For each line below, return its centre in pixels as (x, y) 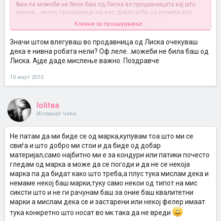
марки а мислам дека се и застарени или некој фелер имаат (108, 202)
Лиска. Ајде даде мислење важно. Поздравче (85, 61)
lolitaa (48, 105)
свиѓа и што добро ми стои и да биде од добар (85, 146)
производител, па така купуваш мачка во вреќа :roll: (89, 28)
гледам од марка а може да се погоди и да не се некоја (100, 164)
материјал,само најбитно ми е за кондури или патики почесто (110, 155)
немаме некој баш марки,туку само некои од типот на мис (104, 183)
